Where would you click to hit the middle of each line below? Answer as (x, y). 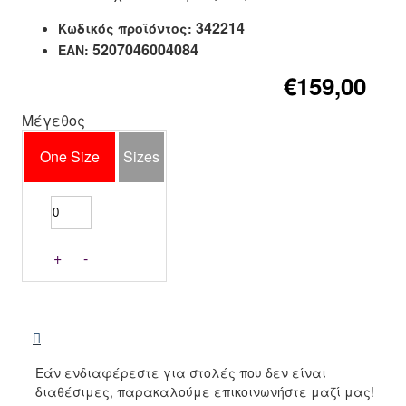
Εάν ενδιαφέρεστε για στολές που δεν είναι (181, 372)
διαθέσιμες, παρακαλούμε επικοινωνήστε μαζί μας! (205, 391)
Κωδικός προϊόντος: (125, 28)
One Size (70, 156)
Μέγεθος (53, 120)
